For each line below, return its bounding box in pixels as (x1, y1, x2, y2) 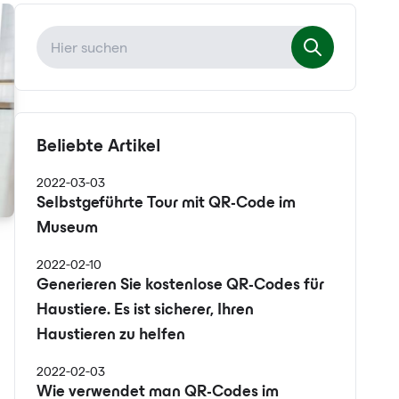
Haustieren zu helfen (37, 329, 185, 343)
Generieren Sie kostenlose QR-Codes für (37, 279, 324, 293)
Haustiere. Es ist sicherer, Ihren (37, 304, 254, 318)
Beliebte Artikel (37, 139, 160, 155)
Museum (37, 222, 98, 236)
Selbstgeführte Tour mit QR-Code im (37, 197, 296, 211)
